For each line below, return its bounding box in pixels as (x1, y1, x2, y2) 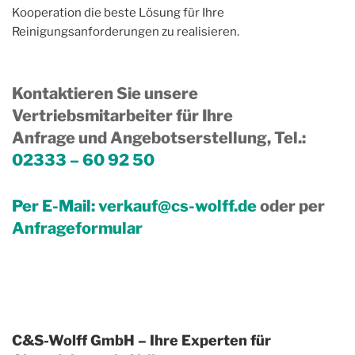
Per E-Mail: (12, 197, 98, 216)
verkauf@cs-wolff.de (98, 197, 260, 216)
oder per (260, 197, 325, 216)
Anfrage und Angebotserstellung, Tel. (12, 128, 302, 148)
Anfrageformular (12, 219, 143, 239)
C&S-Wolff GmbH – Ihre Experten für (12, 332, 271, 349)
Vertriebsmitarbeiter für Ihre (12, 106, 233, 126)
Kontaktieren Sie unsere (12, 84, 198, 104)
